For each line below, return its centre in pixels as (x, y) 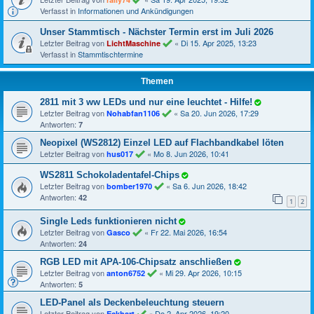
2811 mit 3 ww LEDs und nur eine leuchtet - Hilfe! (146, 102)
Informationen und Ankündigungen (136, 11)
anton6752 (126, 273)
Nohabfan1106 (133, 113)
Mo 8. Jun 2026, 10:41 (191, 153)
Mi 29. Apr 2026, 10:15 (204, 273)
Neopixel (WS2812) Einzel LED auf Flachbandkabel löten (162, 143)
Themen (157, 81)
